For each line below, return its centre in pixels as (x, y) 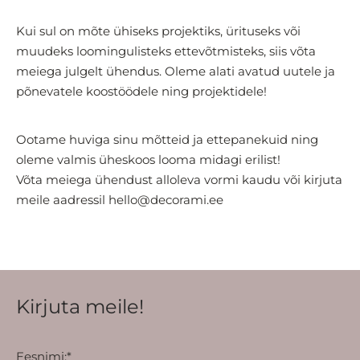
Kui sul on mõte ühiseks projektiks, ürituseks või (158, 31)
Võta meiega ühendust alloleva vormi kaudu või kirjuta (179, 180)
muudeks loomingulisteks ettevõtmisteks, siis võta (166, 51)
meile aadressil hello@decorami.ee (120, 200)
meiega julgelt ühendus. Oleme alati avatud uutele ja (176, 72)
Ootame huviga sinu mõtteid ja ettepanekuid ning (167, 140)
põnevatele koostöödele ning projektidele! (141, 92)
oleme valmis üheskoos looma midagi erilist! (148, 160)
